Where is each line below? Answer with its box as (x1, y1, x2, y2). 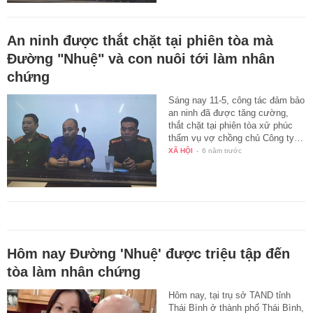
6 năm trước (202, 146, 242, 154)
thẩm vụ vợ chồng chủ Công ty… (168, 132, 304, 143)
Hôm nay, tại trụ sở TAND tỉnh (168, 290, 291, 301)
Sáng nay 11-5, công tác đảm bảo (168, 94, 305, 105)
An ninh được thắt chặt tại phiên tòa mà (7, 32, 273, 48)
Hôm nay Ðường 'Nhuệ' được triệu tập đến (7, 246, 290, 262)
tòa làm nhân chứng (7, 264, 140, 280)
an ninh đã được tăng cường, (168, 107, 289, 118)
